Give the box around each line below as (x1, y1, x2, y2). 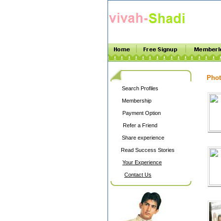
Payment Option (122, 110, 161, 116)
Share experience (122, 135, 164, 141)
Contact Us (124, 172, 151, 178)
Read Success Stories (121, 147, 175, 153)
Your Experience (122, 159, 162, 165)
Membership (122, 98, 151, 104)
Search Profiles (122, 85, 158, 91)
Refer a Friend (123, 122, 157, 128)
